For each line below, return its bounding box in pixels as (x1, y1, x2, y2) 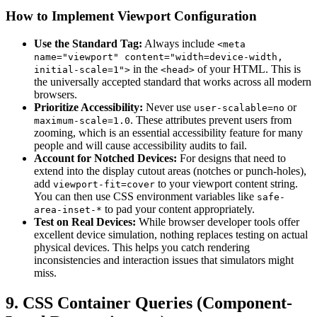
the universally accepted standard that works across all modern (34, 76, 311, 88)
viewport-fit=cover (53, 179, 155, 190)
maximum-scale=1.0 (34, 115, 130, 127)
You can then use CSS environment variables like (34, 190, 257, 203)
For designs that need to (177, 152, 286, 165)
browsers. (34, 88, 77, 101)
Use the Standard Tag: (34, 38, 142, 50)
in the (130, 63, 161, 76)
